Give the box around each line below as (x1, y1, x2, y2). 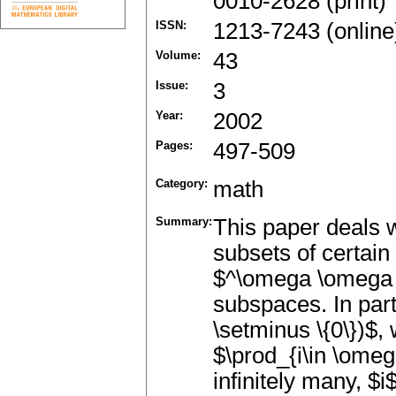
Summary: (156, 215, 212, 229)
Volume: (156, 49, 201, 63)
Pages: (156, 139, 193, 153)
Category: (156, 177, 208, 191)
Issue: (156, 79, 188, 93)
